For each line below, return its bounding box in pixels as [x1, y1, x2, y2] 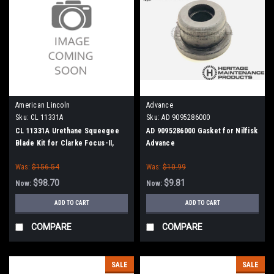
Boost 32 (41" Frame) [15, 150, 86, 160]
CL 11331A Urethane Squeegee [15, 126, 119, 135]
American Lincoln [15, 100, 70, 109]
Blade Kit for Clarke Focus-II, [15, 138, 114, 147]
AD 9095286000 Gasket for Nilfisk [146, 126, 257, 135]
